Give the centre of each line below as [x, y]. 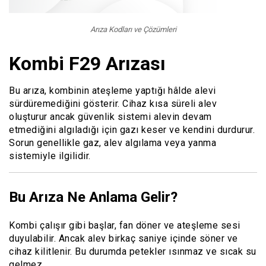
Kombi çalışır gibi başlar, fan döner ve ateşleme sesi [125, 225]
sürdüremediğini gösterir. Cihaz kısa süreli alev [113, 104]
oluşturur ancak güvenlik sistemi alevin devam [110, 117]
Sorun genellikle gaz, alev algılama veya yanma [113, 143]
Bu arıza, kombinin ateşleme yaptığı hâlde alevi [113, 91]
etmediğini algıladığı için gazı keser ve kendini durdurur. [132, 130]
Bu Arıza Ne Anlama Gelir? [93, 197]
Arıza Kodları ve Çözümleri [133, 30]
